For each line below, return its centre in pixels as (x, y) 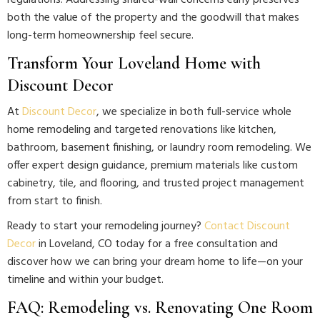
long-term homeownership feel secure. (100, 36)
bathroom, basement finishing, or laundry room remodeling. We (159, 148)
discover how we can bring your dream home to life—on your (155, 262)
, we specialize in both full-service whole (194, 112)
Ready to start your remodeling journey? (106, 226)
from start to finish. (55, 201)
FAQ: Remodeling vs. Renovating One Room (160, 307)
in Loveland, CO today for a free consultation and (157, 244)
